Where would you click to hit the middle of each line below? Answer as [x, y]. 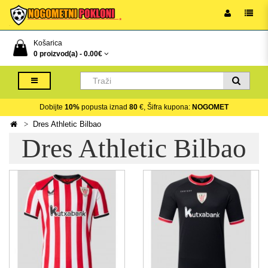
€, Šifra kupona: [165, 107]
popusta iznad [104, 107]
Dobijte [52, 107]
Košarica [48, 43]
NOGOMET [210, 107]
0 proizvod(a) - [59, 54]
